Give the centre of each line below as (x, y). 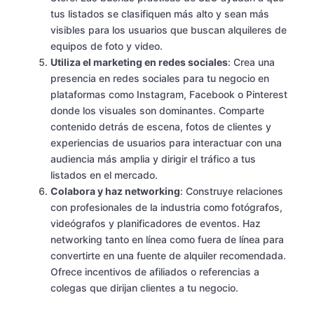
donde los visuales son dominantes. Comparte (157, 111)
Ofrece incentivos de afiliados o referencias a (155, 272)
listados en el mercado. (104, 175)
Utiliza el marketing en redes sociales (139, 62)
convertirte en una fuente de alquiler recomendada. (168, 256)
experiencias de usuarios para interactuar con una (166, 143)
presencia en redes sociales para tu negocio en (160, 78)
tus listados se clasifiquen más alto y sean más (160, 14)
